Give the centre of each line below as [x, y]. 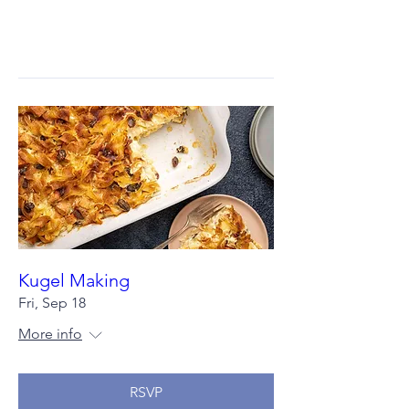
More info [50, 334]
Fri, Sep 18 [52, 303]
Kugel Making [74, 281]
